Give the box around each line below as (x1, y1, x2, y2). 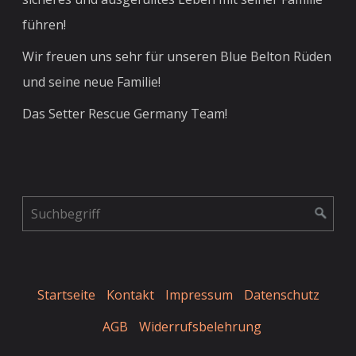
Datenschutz (243, 285, 319, 304)
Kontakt (106, 285, 154, 304)
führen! (22, 15, 67, 33)
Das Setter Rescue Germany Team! (22, 104, 228, 122)
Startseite (37, 285, 95, 304)
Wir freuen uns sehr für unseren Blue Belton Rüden (22, 47, 332, 65)
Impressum (164, 285, 233, 304)
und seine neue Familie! (22, 72, 161, 91)
